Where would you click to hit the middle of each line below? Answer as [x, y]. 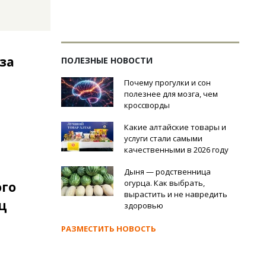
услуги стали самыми [163, 138]
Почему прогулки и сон [167, 83]
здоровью [144, 205]
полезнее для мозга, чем [171, 94]
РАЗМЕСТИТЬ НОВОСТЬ [109, 229]
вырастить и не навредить [176, 194]
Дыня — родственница [167, 172]
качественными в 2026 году [176, 150]
